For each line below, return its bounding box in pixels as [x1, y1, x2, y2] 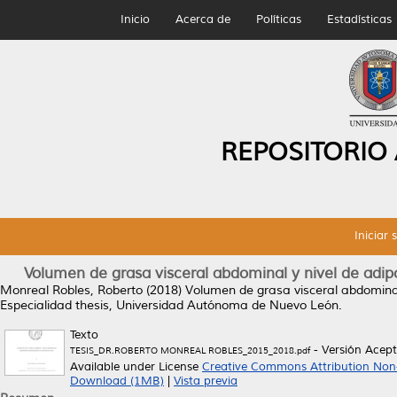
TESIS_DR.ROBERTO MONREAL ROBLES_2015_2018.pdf [70, 345, 310, 356]
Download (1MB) [70, 374, 164, 388]
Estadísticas [326, 12, 392, 27]
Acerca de [175, 12, 230, 27]
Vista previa [174, 374, 237, 388]
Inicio [120, 12, 150, 27]
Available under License [70, 360, 202, 374]
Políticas [255, 12, 301, 27]
